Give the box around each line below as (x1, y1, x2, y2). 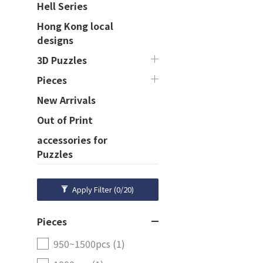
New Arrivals (37, 93, 96, 107)
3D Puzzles (37, 53, 87, 67)
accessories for (37, 133, 107, 147)
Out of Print (37, 113, 93, 127)
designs (37, 33, 73, 47)
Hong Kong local (37, 19, 113, 33)
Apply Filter (72, 184, 114, 195)
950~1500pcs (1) (53, 237, 125, 251)
